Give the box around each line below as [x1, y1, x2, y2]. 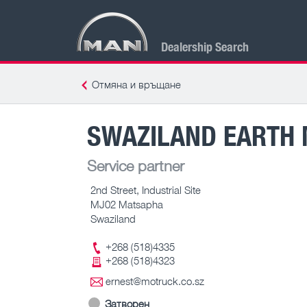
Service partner [87, 156, 184, 175]
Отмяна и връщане [92, 78, 181, 90]
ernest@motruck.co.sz [106, 275, 204, 288]
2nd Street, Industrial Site [90, 183, 201, 196]
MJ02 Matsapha [90, 197, 163, 210]
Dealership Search [161, 38, 249, 55]
